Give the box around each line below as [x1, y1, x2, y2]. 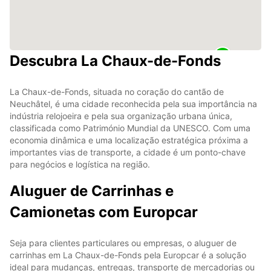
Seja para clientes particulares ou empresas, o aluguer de [10, 237, 237, 248]
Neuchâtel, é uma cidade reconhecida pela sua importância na [10, 98, 257, 109]
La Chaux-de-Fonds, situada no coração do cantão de [10, 86, 224, 97]
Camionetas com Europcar [10, 203, 198, 221]
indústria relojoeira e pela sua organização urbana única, [10, 110, 232, 121]
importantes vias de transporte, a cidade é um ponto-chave [10, 146, 246, 157]
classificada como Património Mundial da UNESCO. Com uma [10, 122, 250, 133]
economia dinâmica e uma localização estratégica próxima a [10, 134, 248, 145]
